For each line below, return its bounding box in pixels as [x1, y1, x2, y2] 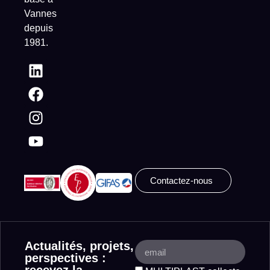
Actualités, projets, [25, 239, 134, 253]
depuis [24, 23, 53, 34]
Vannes [24, 8, 57, 19]
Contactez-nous [150, 175, 213, 186]
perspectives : [25, 251, 106, 265]
